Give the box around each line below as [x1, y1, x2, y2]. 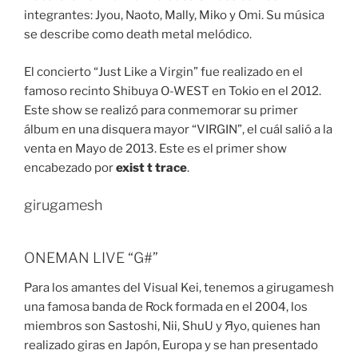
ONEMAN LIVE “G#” [24, 249, 158, 266]
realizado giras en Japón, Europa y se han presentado [24, 338, 318, 353]
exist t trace [116, 160, 187, 175]
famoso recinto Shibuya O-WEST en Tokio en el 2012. [24, 83, 321, 98]
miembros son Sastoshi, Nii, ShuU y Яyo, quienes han [24, 319, 320, 334]
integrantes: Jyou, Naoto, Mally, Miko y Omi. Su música [24, 8, 324, 23]
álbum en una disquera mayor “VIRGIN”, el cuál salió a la [24, 121, 332, 137]
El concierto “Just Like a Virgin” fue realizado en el [24, 64, 303, 79]
